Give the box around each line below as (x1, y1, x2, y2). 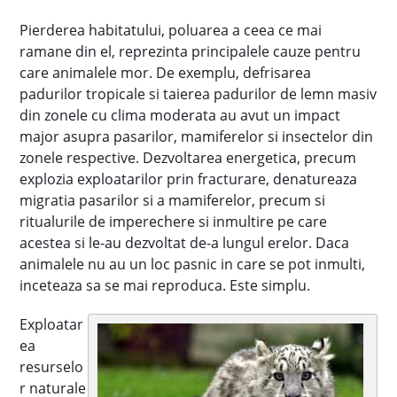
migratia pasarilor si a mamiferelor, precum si (19, 191, 326, 210)
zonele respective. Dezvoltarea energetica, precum (19, 148, 357, 167)
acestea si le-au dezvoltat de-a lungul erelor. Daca (19, 233, 350, 253)
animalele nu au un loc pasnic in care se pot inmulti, (19, 254, 366, 274)
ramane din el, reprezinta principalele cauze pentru (19, 42, 362, 61)
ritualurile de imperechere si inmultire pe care (19, 212, 328, 231)
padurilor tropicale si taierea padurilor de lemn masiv (19, 84, 378, 104)
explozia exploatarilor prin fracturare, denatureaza (19, 169, 358, 189)
